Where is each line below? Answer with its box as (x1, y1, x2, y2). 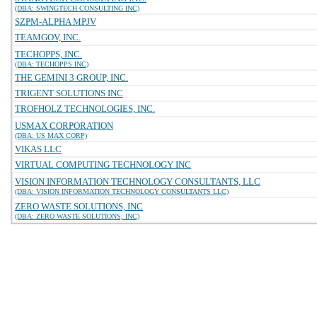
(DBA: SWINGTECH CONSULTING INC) (15, 4, 139, 12)
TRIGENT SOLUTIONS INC (15, 88, 123, 98)
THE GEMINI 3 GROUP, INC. (15, 72, 128, 83)
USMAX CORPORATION (15, 120, 113, 131)
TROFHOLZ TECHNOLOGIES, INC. (15, 103, 155, 114)
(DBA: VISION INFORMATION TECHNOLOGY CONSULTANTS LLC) (15, 188, 229, 195)
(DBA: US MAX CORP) (15, 132, 87, 139)
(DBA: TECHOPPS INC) (15, 60, 88, 68)
